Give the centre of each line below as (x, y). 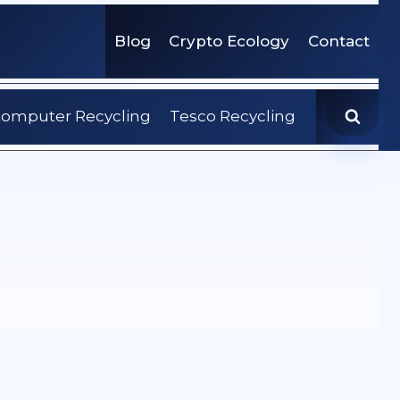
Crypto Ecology (229, 41)
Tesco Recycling (232, 117)
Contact (338, 41)
